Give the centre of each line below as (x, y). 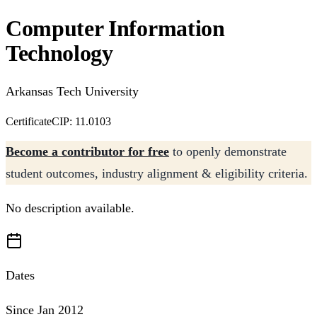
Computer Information (115, 28)
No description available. (70, 208)
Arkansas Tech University (72, 91)
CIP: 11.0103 (81, 121)
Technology (59, 53)
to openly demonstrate (228, 151)
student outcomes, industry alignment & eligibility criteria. (157, 173)
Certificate (29, 121)
